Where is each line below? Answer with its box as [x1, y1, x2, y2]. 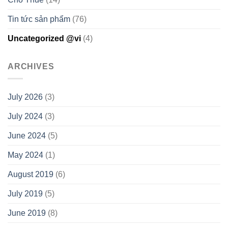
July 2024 [8, 112, 43, 121]
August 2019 [8, 170, 53, 179]
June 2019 [8, 209, 46, 218]
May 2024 [8, 151, 43, 160]
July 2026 [8, 93, 43, 102]
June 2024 [8, 131, 46, 140]
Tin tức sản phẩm [8, 14, 70, 23]
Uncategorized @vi [8, 34, 81, 43]
